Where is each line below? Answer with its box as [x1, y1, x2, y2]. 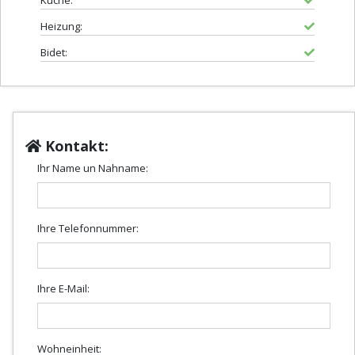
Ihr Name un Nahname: [37, 161, 148, 176]
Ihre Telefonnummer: [37, 221, 139, 236]
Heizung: [40, 19, 82, 34]
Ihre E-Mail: [37, 281, 90, 296]
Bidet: [40, 45, 67, 60]
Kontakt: [41, 136, 109, 156]
